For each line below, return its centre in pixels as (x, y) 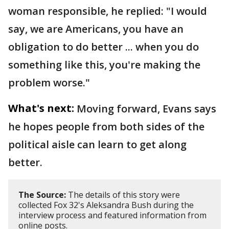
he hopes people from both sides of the (106, 126)
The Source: (42, 194)
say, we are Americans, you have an (96, 29)
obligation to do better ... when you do (104, 47)
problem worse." (49, 82)
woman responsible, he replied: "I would (108, 11)
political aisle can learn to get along (97, 144)
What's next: (41, 108)
